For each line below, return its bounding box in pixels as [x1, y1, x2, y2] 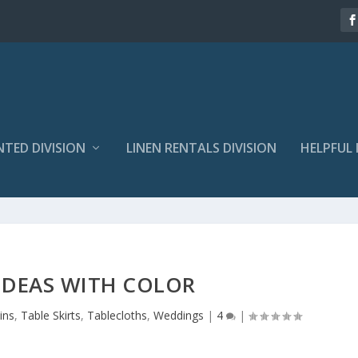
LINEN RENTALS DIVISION [126, 138, 276, 157]
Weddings [153, 307, 204, 323]
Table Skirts [20, 307, 81, 323]
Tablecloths [86, 307, 147, 323]
